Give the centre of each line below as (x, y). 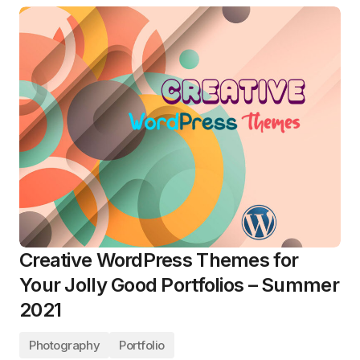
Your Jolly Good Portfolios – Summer (179, 285)
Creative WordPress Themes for (159, 260)
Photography (65, 345)
